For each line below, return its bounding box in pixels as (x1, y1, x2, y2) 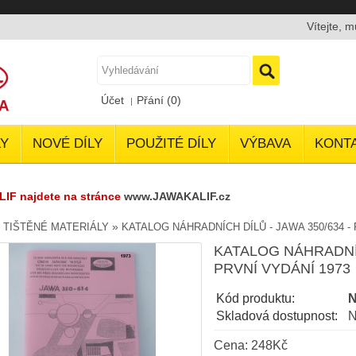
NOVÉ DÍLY (33, 136, 103, 151)
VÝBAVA (240, 136, 291, 151)
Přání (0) (137, 94, 181, 106)
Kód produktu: (216, 292, 295, 305)
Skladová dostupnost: (216, 309, 338, 323)
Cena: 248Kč (214, 339, 288, 352)
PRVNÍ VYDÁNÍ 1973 (214, 261, 350, 277)
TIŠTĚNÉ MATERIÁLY (3, 221, 109, 233)
